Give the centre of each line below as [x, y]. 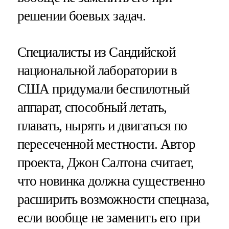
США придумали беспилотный [103, 89]
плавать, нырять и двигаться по [102, 126]
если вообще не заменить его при [109, 218]
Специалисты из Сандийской [96, 52]
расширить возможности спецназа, [113, 200]
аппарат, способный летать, [92, 108]
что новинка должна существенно [111, 181]
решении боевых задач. [82, 16]
